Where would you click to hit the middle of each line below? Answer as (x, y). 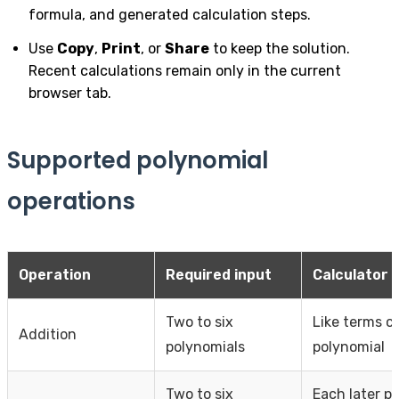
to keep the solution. (280, 48)
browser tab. (70, 93)
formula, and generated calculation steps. (170, 14)
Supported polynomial (138, 160)
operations (71, 201)
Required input (219, 274)
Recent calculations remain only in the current (185, 70)
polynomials (205, 346)
